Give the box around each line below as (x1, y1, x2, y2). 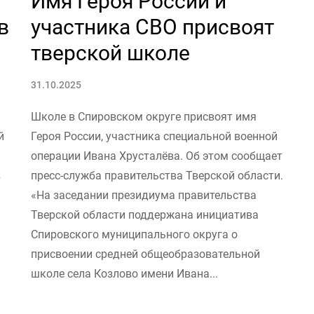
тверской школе (31, 40, 190, 65)
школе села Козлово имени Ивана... (31, 266, 218, 280)
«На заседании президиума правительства (31, 188, 257, 202)
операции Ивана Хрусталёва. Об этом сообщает (31, 149, 282, 163)
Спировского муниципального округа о (31, 227, 238, 241)
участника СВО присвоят (31, 14, 274, 39)
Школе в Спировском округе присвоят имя (31, 109, 257, 123)
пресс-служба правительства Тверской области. (31, 168, 283, 182)
